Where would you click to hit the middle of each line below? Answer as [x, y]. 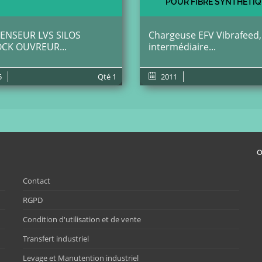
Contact [37, 181]
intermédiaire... [182, 47]
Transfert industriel [56, 239]
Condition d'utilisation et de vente [82, 219]
